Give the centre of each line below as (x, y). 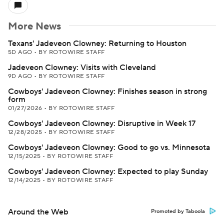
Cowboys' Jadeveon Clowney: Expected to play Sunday (108, 171)
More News (34, 26)
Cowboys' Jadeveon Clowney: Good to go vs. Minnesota (109, 147)
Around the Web (38, 212)
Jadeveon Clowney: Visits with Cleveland (82, 67)
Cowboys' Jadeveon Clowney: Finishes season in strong (107, 91)
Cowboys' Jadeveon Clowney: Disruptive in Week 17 (102, 123)
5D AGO (21, 52)
